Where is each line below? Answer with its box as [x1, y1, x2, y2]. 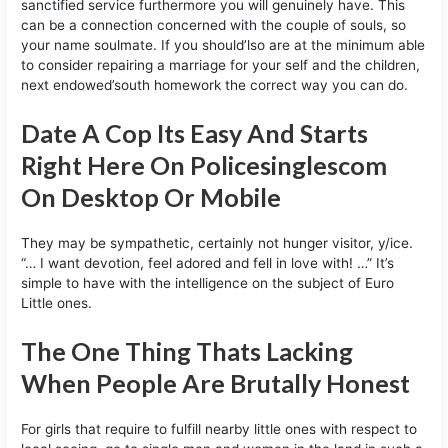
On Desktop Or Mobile [21, 181, 282, 212]
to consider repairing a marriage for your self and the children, [21, 57, 421, 74]
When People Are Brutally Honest [21, 367, 411, 398]
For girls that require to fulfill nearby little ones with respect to [21, 420, 418, 437]
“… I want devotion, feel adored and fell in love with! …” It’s [21, 254, 395, 271]
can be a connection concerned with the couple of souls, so [21, 17, 407, 34]
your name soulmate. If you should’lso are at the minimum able [21, 37, 426, 54]
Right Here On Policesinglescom [21, 149, 388, 180]
